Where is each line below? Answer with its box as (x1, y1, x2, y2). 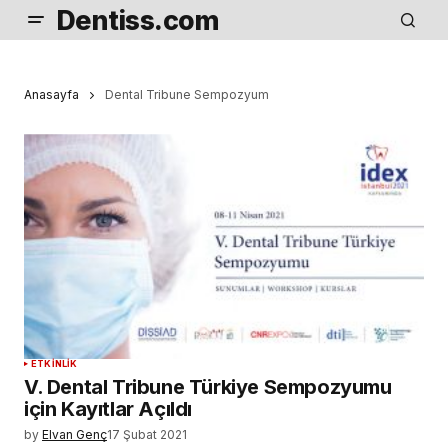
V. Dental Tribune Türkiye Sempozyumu (24, 375, 392, 400)
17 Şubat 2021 (107, 427, 187, 443)
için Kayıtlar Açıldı (24, 397, 193, 422)
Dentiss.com (56, 4, 220, 36)
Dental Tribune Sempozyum (105, 87, 269, 102)
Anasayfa (24, 87, 79, 102)
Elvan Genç (42, 427, 107, 443)
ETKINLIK (31, 358, 78, 370)
